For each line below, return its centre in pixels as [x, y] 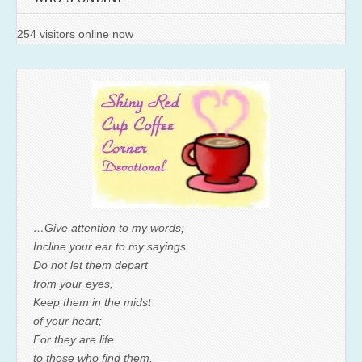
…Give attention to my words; [109, 227]
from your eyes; [73, 283]
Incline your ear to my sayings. [111, 246]
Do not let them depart [90, 265]
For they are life [74, 339]
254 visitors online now [75, 34]
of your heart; [67, 320]
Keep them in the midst [92, 302]
